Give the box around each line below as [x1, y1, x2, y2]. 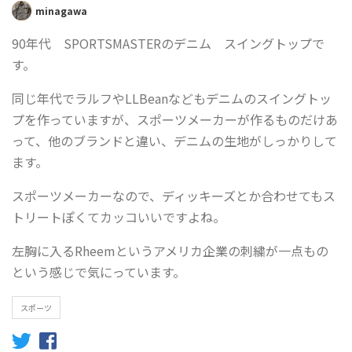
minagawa [35, 3, 87, 17]
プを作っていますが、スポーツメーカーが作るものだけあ [12, 110, 338, 129]
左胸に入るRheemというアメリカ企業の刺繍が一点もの [12, 241, 328, 260]
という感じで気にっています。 [12, 262, 185, 281]
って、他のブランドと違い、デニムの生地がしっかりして [12, 131, 337, 150]
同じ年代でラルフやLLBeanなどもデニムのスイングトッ [12, 89, 332, 108]
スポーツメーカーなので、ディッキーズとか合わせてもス [12, 186, 335, 205]
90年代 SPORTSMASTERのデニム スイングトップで [12, 34, 324, 53]
